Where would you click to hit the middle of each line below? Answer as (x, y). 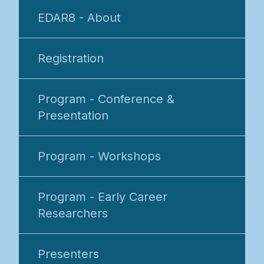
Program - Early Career (103, 197)
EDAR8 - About (79, 18)
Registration (71, 59)
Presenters (68, 254)
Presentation (73, 116)
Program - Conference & (106, 99)
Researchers (73, 214)
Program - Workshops (99, 156)
